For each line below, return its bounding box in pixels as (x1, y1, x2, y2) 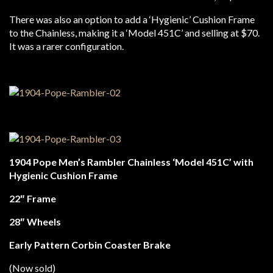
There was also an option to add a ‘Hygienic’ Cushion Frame (9, 13, 255, 25)
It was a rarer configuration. (9, 40, 124, 52)
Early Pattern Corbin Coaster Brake (9, 239, 171, 250)
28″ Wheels (9, 216, 61, 227)
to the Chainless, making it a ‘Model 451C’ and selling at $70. (9, 27, 260, 38)
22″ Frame (9, 193, 56, 204)
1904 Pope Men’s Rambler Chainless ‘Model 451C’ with (9, 156, 253, 168)
